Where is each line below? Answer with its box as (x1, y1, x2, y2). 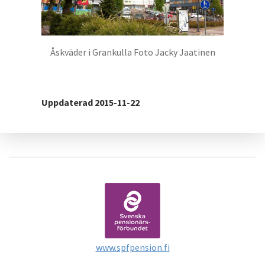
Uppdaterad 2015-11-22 (41, 96, 140, 108)
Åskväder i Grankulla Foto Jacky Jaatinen (50, 46, 215, 58)
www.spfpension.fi (95, 241, 170, 253)
